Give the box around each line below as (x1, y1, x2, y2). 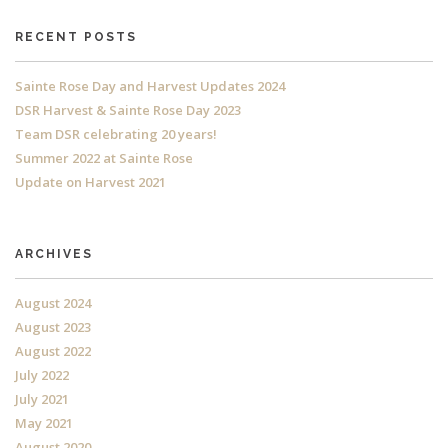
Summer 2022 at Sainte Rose (15, 149, 193, 168)
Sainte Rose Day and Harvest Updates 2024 (15, 77, 285, 96)
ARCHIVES (15, 247, 93, 262)
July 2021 (15, 390, 69, 409)
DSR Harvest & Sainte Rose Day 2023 (15, 101, 241, 120)
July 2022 (15, 366, 69, 385)
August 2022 (15, 342, 91, 361)
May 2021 (15, 414, 73, 433)
